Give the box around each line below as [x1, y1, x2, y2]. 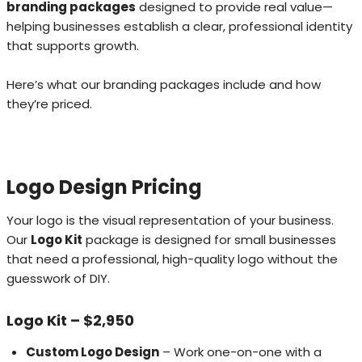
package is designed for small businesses [82, 230, 336, 248]
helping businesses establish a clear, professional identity [6, 17, 352, 35]
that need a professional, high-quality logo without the [6, 250, 338, 267]
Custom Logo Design [26, 343, 159, 360]
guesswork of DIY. [6, 269, 110, 287]
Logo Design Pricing [6, 173, 202, 200]
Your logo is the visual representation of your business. [6, 211, 334, 229]
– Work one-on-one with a [159, 343, 322, 360]
